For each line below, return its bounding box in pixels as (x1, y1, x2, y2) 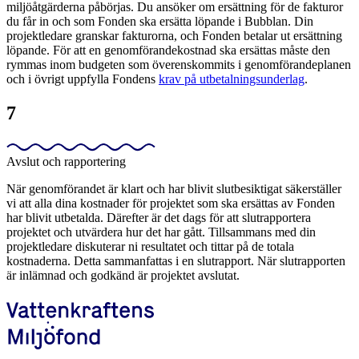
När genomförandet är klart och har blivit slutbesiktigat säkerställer (6, 181, 341, 196)
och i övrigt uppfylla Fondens (6, 71, 159, 86)
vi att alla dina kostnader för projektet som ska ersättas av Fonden (6, 196, 335, 210)
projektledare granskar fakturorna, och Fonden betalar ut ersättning (6, 28, 342, 42)
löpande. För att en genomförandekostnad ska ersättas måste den (6, 42, 330, 57)
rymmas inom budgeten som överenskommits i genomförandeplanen (6, 57, 351, 71)
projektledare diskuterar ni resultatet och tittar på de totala (6, 239, 294, 253)
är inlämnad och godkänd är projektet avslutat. (6, 268, 240, 282)
